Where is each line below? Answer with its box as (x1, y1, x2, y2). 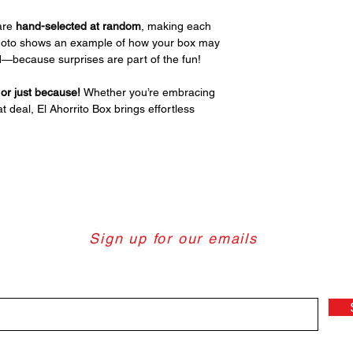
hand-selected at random (13, 20, 141, 32)
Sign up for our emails (89, 230, 263, 247)
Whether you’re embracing (84, 86, 215, 98)
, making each (141, 20, 211, 32)
